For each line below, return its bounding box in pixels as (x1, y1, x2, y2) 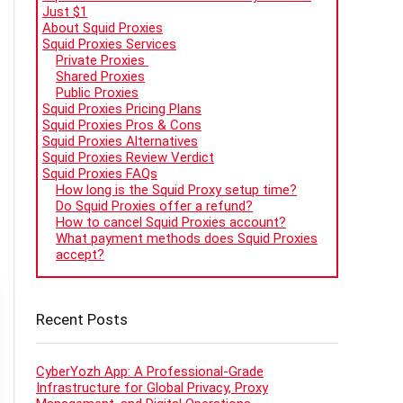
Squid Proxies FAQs (42, 166, 157, 183)
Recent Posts (36, 310, 128, 329)
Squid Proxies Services (42, 36, 176, 53)
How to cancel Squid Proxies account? (56, 214, 286, 231)
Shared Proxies (56, 68, 145, 85)
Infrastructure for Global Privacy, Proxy (36, 380, 268, 397)
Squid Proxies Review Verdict (42, 149, 214, 166)
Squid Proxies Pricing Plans (42, 101, 201, 118)
